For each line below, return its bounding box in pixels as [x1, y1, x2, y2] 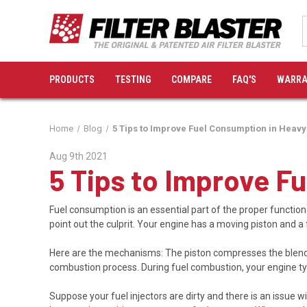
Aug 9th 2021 [49, 151, 108, 162]
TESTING [115, 74, 151, 85]
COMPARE [171, 74, 212, 85]
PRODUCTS [49, 74, 95, 85]
